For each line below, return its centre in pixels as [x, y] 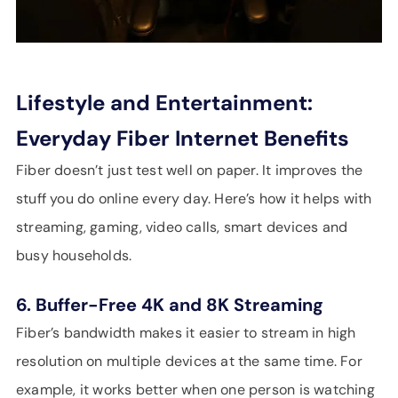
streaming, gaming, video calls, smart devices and [182, 227]
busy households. [74, 255]
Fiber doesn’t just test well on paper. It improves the [190, 170]
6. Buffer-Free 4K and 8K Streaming [170, 305]
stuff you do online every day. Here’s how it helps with [194, 199]
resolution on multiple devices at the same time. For [189, 361]
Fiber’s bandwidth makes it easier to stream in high [186, 333]
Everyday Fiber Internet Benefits [183, 138]
